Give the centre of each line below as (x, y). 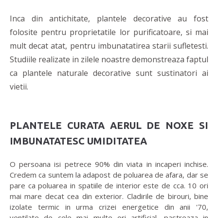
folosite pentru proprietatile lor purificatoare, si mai (109, 32)
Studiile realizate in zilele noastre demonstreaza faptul (109, 60)
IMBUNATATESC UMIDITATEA (78, 141)
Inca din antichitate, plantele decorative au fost (109, 19)
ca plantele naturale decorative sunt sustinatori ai (109, 73)
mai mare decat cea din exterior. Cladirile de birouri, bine (109, 196)
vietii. (19, 87)
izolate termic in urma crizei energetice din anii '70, (109, 207)
